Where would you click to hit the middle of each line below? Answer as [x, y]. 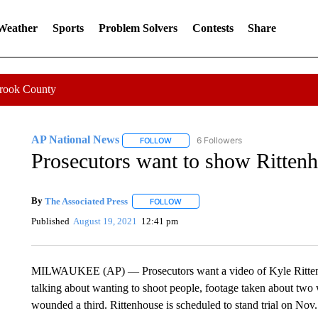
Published [50, 221]
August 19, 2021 [105, 221]
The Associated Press [86, 201]
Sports [68, 28]
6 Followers [219, 140]
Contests [213, 28]
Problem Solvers [138, 28]
